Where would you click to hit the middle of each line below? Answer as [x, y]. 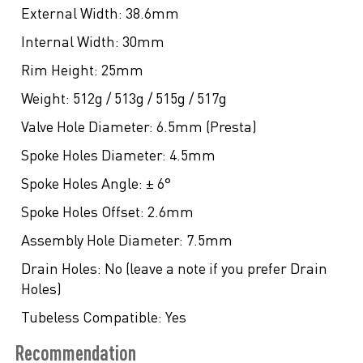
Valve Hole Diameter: [87, 127]
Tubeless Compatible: [92, 317]
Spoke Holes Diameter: [94, 155]
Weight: [45, 98]
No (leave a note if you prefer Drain [214, 269]
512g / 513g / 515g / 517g [148, 98]
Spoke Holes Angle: [82, 184]
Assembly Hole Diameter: [102, 240]
